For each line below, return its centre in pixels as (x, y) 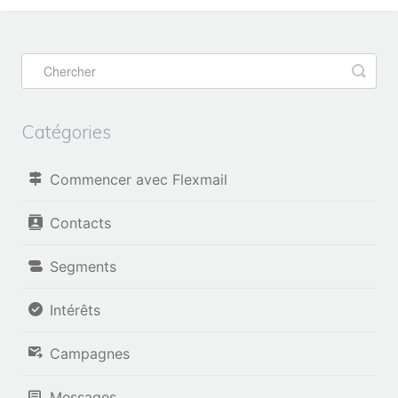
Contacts (80, 223)
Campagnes (90, 354)
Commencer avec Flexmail (139, 180)
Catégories (66, 132)
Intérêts (75, 310)
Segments (83, 267)
